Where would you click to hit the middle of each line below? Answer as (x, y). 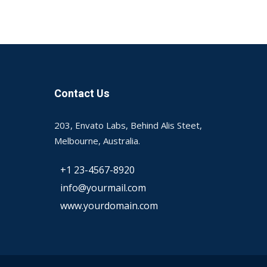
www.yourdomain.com (109, 205)
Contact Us (82, 94)
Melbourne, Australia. (97, 141)
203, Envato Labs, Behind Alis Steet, (128, 125)
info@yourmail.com (103, 187)
